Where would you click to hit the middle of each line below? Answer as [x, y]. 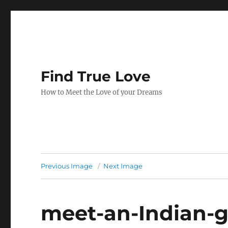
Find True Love [96, 76]
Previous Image [67, 166]
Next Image [123, 166]
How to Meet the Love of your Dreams [102, 92]
